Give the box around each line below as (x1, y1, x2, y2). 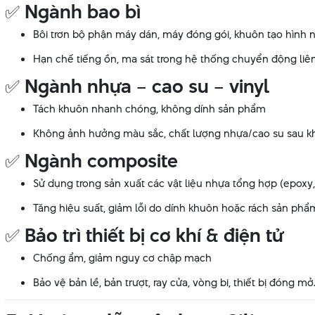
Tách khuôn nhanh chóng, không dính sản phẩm (33, 101, 266, 117)
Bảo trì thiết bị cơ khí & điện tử (25, 222, 283, 249)
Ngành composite (25, 148, 178, 174)
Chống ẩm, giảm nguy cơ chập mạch (33, 250, 212, 266)
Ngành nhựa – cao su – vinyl (25, 73, 269, 100)
